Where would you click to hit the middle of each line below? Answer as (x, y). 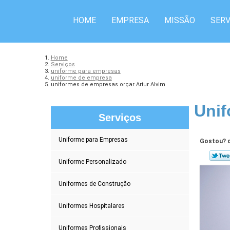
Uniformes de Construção (94, 184)
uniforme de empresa (81, 78)
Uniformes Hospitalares (91, 206)
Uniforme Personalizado (92, 161)
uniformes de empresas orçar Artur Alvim (108, 84)
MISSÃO (180, 20)
